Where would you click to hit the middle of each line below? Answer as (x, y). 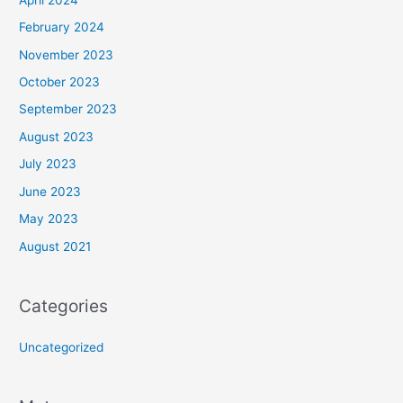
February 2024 (62, 27)
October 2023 (60, 82)
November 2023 (67, 54)
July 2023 (48, 164)
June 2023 (50, 191)
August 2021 (55, 246)
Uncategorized (62, 347)
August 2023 (57, 136)
